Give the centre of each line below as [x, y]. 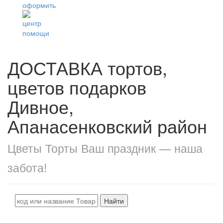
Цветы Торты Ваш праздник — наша [105, 148]
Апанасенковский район [107, 126]
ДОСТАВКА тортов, [87, 67]
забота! [27, 167]
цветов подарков [77, 87]
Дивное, [41, 106]
